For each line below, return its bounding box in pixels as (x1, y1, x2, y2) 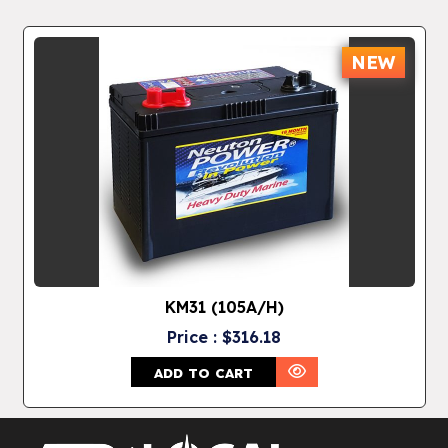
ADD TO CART (153, 364, 253, 381)
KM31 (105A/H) (164, 296, 284, 317)
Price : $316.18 (167, 326, 282, 347)
